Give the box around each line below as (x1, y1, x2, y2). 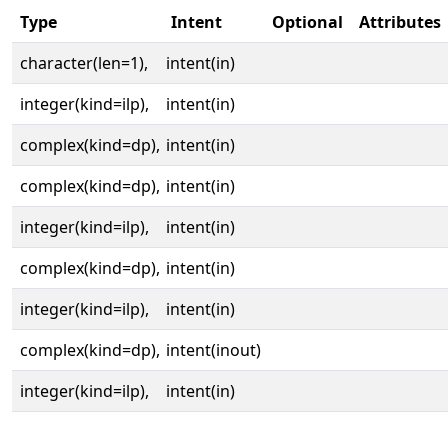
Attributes (359, 11, 441, 33)
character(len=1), (20, 52, 148, 74)
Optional (272, 11, 343, 33)
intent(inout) (166, 339, 261, 361)
